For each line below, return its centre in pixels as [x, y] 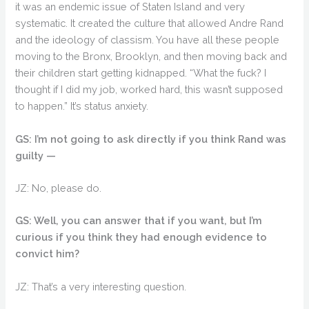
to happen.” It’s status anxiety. [82, 106]
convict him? [48, 254]
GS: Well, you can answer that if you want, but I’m [139, 221]
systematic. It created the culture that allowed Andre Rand [150, 23]
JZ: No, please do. [59, 188]
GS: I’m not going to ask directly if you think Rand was [151, 139]
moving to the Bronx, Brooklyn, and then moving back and [151, 57]
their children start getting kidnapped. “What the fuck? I [141, 73]
